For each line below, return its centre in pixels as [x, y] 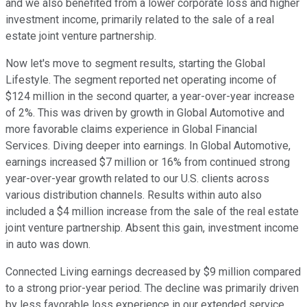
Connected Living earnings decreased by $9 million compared [153, 272]
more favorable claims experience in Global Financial [131, 130]
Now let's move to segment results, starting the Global [135, 64]
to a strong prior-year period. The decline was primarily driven [152, 288]
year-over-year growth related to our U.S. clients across [137, 179]
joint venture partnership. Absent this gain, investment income [152, 228]
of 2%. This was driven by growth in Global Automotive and [145, 113]
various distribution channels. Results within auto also [134, 195]
